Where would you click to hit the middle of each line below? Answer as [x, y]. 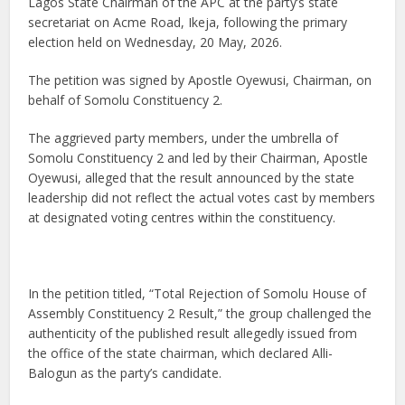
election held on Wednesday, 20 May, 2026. [155, 42]
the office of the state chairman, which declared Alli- [181, 353]
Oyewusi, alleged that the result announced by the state [192, 178]
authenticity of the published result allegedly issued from [193, 334]
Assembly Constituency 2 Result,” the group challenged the [200, 314]
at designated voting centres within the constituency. [182, 218]
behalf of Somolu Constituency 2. [126, 100]
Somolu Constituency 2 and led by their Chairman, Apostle [198, 158]
